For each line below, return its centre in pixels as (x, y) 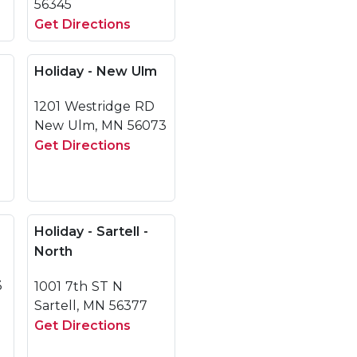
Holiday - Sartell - (91, 231)
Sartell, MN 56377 (91, 306)
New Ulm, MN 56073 (100, 126)
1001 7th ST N (78, 286)
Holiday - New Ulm (96, 71)
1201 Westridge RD (94, 106)
